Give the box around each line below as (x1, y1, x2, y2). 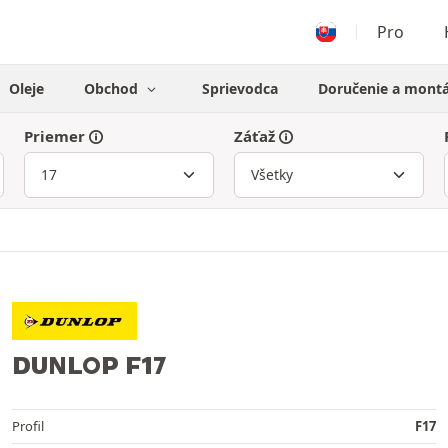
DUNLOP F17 (12, 349, 166, 380)
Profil (12, 416, 44, 435)
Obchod (84, 79, 143, 98)
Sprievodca (201, 79, 278, 98)
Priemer (24, 126, 85, 146)
